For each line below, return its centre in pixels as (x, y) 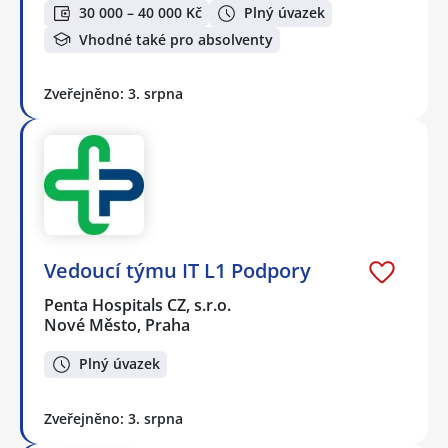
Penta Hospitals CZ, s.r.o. (138, 305)
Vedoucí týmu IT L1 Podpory (177, 271)
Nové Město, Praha (117, 325)
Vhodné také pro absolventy (176, 39)
